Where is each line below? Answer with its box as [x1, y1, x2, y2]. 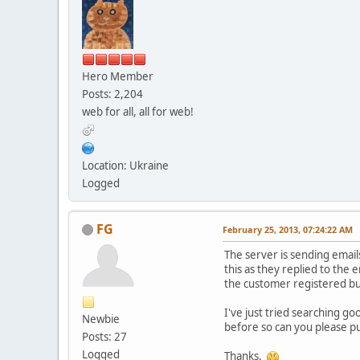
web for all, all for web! [82, 104, 194, 119]
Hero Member [82, 68, 153, 84]
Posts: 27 [82, 329, 127, 344]
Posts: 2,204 [82, 86, 143, 101]
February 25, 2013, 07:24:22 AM [223, 223, 353, 235]
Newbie [82, 311, 120, 326]
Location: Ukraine [82, 157, 169, 173]
